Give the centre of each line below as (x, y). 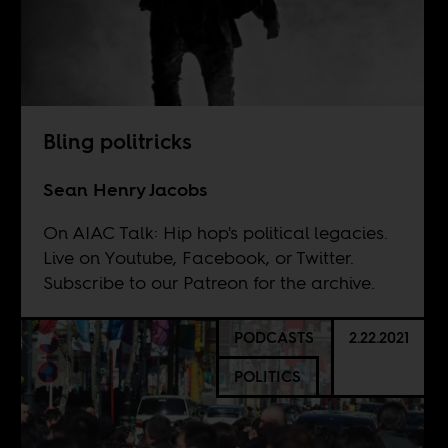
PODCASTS (273, 338)
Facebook (223, 258)
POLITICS (267, 377)
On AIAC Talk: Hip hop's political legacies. (215, 233)
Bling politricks (117, 142)
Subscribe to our (112, 283)
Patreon (215, 283)
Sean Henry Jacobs (124, 190)
